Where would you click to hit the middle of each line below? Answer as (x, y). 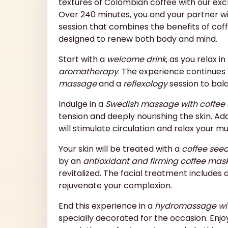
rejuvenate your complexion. (115, 185)
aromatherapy (88, 71)
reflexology (145, 83)
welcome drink (136, 59)
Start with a (83, 59)
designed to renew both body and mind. (138, 39)
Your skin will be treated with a (120, 149)
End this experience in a (107, 206)
